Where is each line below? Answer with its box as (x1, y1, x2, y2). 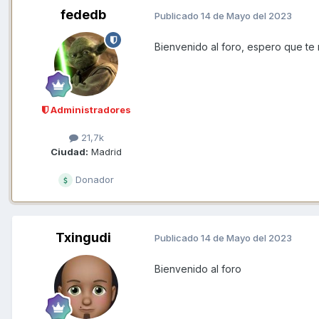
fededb (61, 7, 106, 23)
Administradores (48, 104, 131, 116)
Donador (73, 173, 114, 185)
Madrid (88, 145, 122, 157)
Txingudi (56, 229, 111, 245)
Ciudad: (51, 145, 88, 157)
